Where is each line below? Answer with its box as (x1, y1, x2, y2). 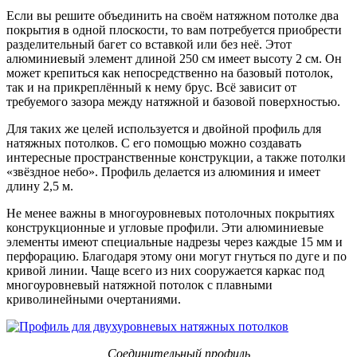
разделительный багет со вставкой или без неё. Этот (6, 37, 292, 52)
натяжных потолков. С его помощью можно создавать (6, 136, 301, 151)
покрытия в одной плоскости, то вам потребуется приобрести (6, 23, 342, 37)
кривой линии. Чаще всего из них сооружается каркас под (6, 264, 324, 278)
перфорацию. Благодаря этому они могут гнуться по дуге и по (6, 249, 347, 264)
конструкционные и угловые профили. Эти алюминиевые (6, 221, 324, 235)
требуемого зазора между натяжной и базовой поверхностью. (6, 95, 340, 109)
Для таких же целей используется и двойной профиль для (6, 122, 321, 136)
